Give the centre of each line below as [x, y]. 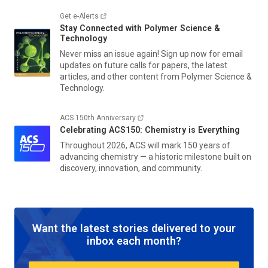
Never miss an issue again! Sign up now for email [151, 54]
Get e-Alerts [79, 16]
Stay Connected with [102, 28]
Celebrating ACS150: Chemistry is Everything [150, 130]
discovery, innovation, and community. [131, 168]
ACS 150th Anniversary [98, 118]
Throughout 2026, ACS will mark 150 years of [145, 145]
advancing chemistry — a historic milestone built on [156, 156]
